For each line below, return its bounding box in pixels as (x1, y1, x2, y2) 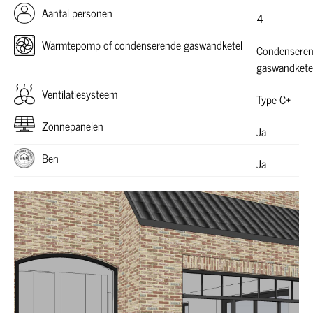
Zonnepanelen (42, 117, 103, 136)
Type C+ (256, 89, 291, 108)
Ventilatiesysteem (42, 85, 117, 103)
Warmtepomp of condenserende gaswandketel (42, 36, 242, 54)
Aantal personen (42, 3, 112, 22)
